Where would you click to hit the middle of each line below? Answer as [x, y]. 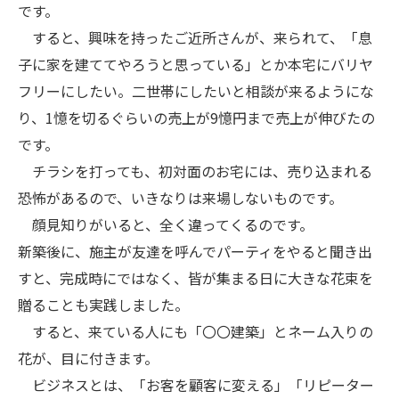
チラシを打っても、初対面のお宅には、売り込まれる [195, 171]
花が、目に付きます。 [88, 358]
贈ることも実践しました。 [103, 305]
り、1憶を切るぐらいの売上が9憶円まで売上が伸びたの [196, 118]
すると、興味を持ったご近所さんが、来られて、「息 [195, 37]
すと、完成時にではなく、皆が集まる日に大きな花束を [195, 278]
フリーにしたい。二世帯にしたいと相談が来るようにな [196, 91]
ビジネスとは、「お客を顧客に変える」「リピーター [196, 385]
